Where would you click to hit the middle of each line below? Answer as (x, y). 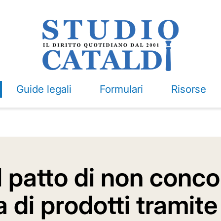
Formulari (121, 89)
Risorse (188, 89)
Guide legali (44, 89)
